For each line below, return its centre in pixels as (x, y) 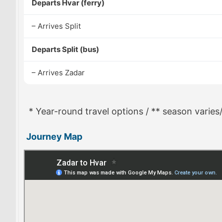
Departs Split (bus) (65, 49)
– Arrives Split (56, 26)
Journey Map (54, 137)
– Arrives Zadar (58, 73)
